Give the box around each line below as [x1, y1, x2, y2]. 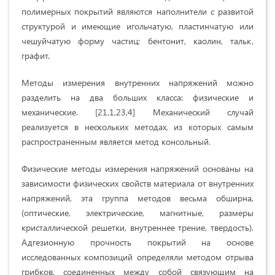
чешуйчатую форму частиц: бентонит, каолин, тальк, [21, 35, 254, 47]
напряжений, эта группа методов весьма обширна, [21, 192, 254, 204]
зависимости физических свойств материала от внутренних [21, 177, 254, 190]
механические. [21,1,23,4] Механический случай [21, 106, 254, 118]
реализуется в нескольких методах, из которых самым [21, 121, 254, 133]
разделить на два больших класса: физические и [21, 91, 254, 104]
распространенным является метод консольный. [21, 136, 211, 148]
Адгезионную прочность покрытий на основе [21, 236, 254, 249]
